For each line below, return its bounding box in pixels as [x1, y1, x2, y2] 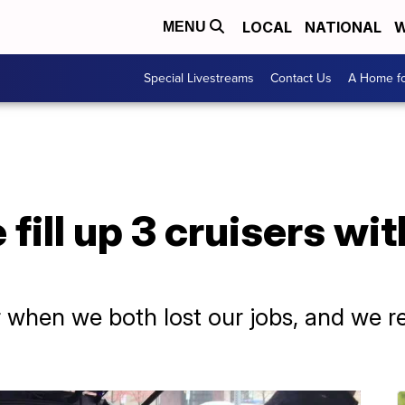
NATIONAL [305, 18, 381, 36]
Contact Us [270, 69, 332, 88]
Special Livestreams [144, 69, 254, 88]
